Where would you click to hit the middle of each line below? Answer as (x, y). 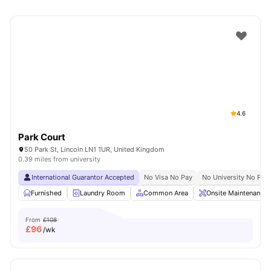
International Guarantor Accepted (83, 177)
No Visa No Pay (168, 177)
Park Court (42, 137)
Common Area (166, 193)
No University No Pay (235, 177)
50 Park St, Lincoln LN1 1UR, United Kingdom (94, 149)
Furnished (46, 193)
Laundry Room (103, 193)
